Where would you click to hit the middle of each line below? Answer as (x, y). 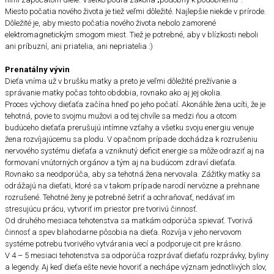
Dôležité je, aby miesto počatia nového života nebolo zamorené (110, 23)
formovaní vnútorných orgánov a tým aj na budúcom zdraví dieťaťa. (121, 162)
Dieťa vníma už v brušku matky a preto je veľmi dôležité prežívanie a (121, 81)
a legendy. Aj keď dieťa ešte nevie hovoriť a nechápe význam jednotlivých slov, (136, 267)
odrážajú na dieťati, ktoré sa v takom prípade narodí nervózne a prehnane (132, 185)
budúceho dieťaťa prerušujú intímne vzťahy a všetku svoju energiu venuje (129, 127)
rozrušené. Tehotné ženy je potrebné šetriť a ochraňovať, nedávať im (120, 197)
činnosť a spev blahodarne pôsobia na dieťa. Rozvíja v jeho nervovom (123, 232)
